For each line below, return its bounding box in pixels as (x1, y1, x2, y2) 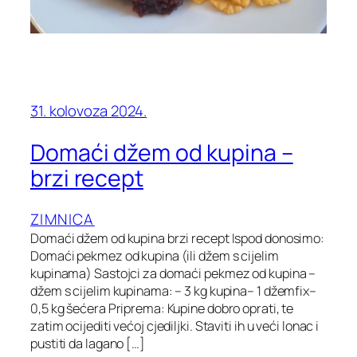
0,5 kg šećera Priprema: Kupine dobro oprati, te (30, 300, 294, 318)
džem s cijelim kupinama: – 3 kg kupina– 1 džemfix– (30, 282, 316, 300)
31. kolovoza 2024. (30, 100, 147, 121)
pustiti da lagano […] (30, 335, 145, 353)
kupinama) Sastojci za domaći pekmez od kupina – (30, 265, 316, 283)
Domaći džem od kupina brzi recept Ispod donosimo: (30, 229, 325, 248)
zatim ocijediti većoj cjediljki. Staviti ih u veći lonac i (30, 317, 320, 335)
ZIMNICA (30, 209, 95, 230)
